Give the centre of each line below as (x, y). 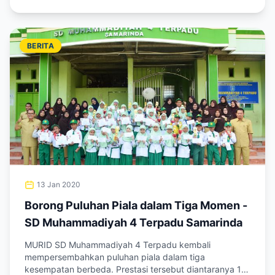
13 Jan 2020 (59, 184)
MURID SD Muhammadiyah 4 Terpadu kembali (118, 245)
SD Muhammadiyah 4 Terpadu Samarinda (134, 223)
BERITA (41, 46)
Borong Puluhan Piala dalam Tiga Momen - (136, 205)
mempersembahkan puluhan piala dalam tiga (115, 257)
